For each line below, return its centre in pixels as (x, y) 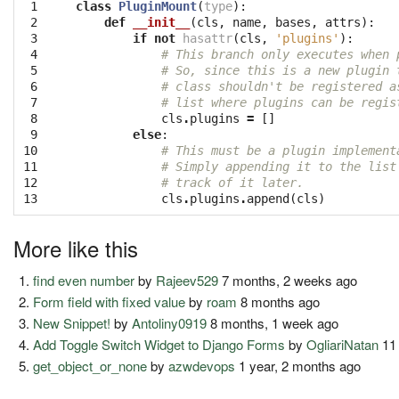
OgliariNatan (343, 344)
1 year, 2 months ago (298, 365)
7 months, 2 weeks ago (288, 280)
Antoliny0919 (170, 322)
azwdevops (202, 365)
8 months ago (279, 301)
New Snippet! (72, 322)
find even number (84, 280)
